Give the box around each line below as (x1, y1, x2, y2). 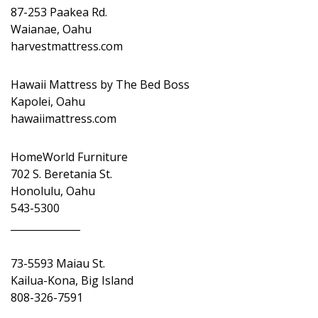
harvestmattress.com (11, 38, 123, 54)
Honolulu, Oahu (11, 183, 95, 199)
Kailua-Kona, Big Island (11, 273, 133, 288)
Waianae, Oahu (11, 21, 92, 37)
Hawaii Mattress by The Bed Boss (11, 77, 190, 92)
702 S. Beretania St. (11, 166, 112, 182)
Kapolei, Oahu (11, 94, 85, 109)
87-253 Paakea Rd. (11, 4, 107, 20)
